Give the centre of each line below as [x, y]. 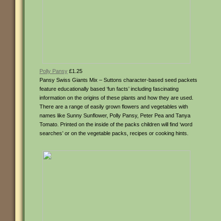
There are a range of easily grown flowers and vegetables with [114, 107]
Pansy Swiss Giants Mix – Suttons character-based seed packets [118, 80]
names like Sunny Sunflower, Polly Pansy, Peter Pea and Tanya [115, 115]
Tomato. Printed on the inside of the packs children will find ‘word [116, 124]
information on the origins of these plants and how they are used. [116, 98]
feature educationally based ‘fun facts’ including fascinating [109, 89]
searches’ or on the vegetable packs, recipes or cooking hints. [114, 133]
